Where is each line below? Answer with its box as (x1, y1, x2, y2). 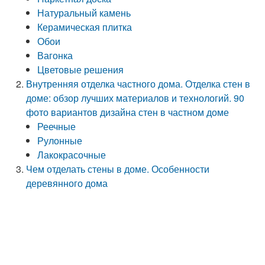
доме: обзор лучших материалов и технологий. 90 (26, 91, 245, 105)
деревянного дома (26, 176, 108, 190)
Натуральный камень (37, 6, 131, 20)
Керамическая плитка (37, 20, 132, 34)
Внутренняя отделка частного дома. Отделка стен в (26, 77, 251, 91)
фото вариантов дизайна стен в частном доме (26, 105, 230, 119)
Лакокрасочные (37, 148, 106, 161)
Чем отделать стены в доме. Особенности (26, 162, 210, 176)
